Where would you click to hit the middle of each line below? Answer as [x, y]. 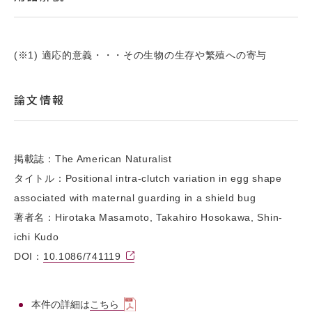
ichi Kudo [37, 236]
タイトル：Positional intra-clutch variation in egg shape [148, 178]
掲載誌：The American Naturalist [93, 158]
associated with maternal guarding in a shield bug [135, 197]
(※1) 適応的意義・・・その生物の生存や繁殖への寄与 [140, 55]
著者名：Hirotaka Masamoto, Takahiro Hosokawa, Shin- [148, 217]
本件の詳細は [61, 304]
